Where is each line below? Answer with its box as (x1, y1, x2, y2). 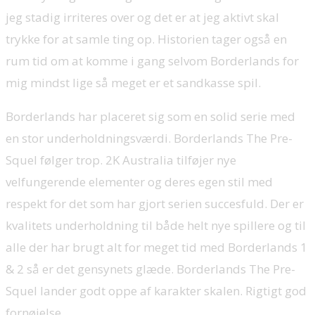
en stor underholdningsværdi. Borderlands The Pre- (6, 129, 292, 146)
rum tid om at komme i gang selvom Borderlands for (6, 52, 299, 69)
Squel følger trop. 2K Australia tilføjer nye (6, 151, 236, 168)
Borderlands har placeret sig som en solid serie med (6, 108, 295, 124)
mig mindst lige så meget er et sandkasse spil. (6, 74, 261, 91)
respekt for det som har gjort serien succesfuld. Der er (6, 195, 304, 212)
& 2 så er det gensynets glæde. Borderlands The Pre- (6, 260, 295, 277)
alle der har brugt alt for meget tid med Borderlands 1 (6, 238, 307, 255)
